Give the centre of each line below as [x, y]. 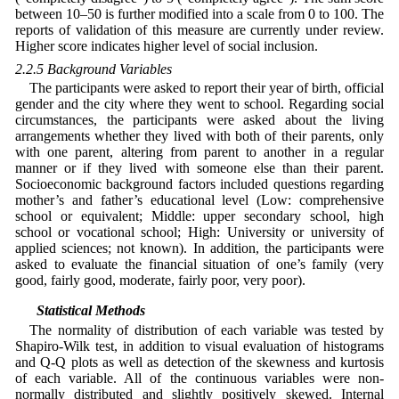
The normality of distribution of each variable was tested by [207, 330]
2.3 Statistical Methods [80, 311]
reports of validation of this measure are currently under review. [199, 30]
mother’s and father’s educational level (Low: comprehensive [199, 200]
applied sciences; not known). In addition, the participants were [199, 248]
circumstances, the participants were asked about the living [199, 120]
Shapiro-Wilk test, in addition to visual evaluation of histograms [199, 346]
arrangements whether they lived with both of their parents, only [199, 136]
